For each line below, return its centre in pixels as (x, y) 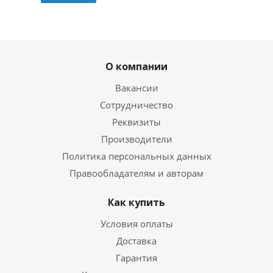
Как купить (136, 203)
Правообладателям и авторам (136, 173)
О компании (136, 67)
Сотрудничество (136, 105)
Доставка (136, 241)
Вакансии (136, 88)
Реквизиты (136, 122)
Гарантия (136, 258)
